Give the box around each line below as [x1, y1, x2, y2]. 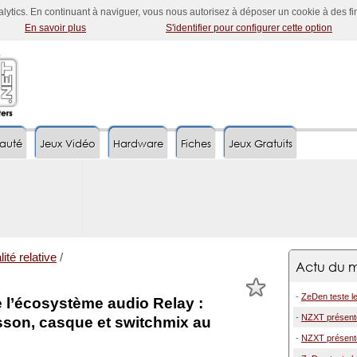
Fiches [181, 137, 211, 151]
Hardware [113, 137, 163, 151]
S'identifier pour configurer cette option [166, 22, 332, 33]
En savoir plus [25, 22, 86, 33]
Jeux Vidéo [40, 137, 96, 151]
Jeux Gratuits [229, 137, 292, 151]
